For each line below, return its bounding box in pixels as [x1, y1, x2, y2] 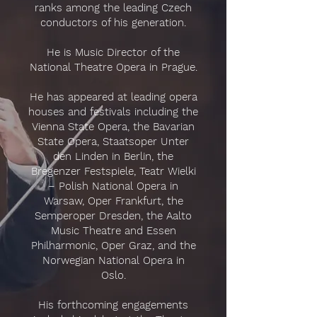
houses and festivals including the [28, 105, 198, 118]
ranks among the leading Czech [35, 1, 192, 14]
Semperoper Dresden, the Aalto [35, 209, 192, 222]
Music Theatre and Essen [50, 224, 176, 237]
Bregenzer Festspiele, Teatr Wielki [30, 165, 196, 178]
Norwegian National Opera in [42, 254, 185, 267]
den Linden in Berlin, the [53, 150, 173, 163]
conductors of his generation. [40, 16, 186, 29]
